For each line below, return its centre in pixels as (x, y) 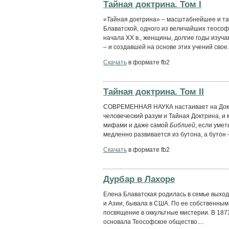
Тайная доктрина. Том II (154, 91)
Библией (182, 125)
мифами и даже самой (136, 125)
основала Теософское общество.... (153, 222)
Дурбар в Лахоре (139, 179)
